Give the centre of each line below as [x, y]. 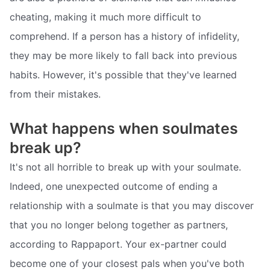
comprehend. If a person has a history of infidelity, [124, 36]
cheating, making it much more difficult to [105, 17]
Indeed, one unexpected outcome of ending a [114, 187]
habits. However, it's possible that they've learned [123, 74]
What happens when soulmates [124, 129]
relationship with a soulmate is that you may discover [132, 206]
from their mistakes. [55, 94]
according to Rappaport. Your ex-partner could [118, 244]
